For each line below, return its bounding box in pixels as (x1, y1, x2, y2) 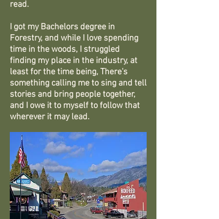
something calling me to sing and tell (10, 78, 147, 88)
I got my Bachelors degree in (10, 22, 115, 32)
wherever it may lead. (10, 112, 89, 122)
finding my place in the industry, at (10, 56, 137, 66)
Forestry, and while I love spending (10, 33, 138, 44)
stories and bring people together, (10, 89, 135, 100)
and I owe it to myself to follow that (10, 101, 140, 111)
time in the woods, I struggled (10, 44, 120, 55)
